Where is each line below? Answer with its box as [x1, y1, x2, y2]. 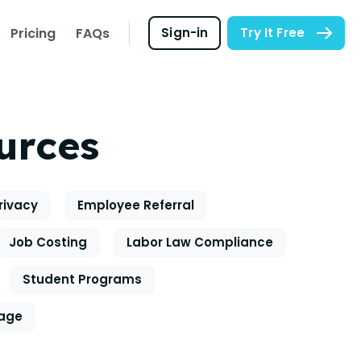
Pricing [10, 24, 56, 43]
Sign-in [161, 24, 209, 41]
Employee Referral [77, 197, 194, 214]
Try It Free [240, 24, 305, 41]
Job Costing [9, 234, 87, 251]
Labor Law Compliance [127, 234, 273, 251]
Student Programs [23, 271, 142, 288]
